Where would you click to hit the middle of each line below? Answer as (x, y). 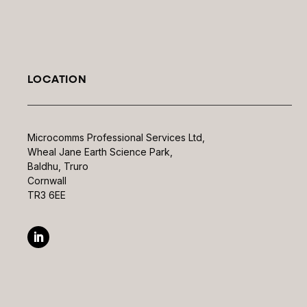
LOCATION (57, 79)
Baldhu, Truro (58, 166)
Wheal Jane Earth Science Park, (100, 151)
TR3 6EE (47, 195)
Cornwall (47, 180)
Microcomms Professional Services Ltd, (116, 137)
